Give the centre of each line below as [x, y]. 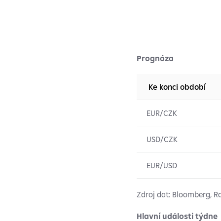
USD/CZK [162, 139]
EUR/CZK [162, 113]
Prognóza [155, 58]
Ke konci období [176, 87]
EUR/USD [162, 165]
